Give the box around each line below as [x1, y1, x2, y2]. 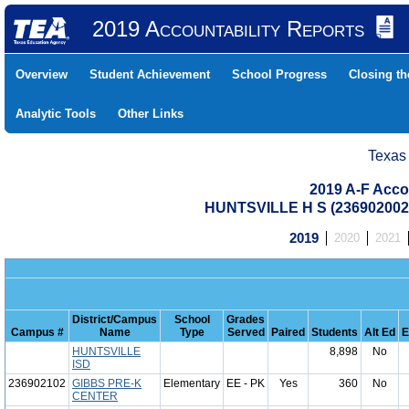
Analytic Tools [16, 107, 96, 121]
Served [226, 326, 265, 339]
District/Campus [72, 313, 157, 326]
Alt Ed [364, 326, 395, 339]
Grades [226, 313, 265, 326]
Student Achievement [89, 68, 210, 81]
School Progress [232, 68, 327, 81]
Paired [271, 326, 305, 339]
